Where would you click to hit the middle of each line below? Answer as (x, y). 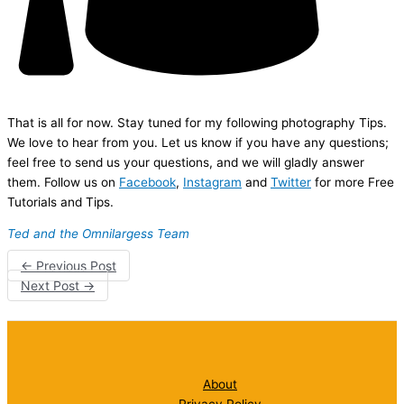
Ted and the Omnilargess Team (98, 234)
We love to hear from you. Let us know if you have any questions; (198, 142)
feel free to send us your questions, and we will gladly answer (186, 162)
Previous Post (74, 266)
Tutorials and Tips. (60, 202)
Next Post (52, 285)
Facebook (147, 182)
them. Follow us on (63, 182)
